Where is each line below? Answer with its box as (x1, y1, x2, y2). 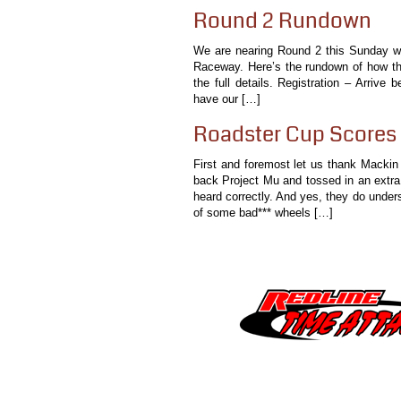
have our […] (193, 92, 260, 106)
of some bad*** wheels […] (193, 206, 333, 219)
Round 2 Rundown (193, 5, 371, 36)
